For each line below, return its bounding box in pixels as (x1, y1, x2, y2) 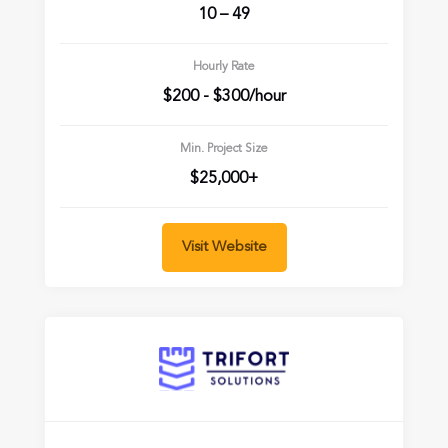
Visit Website (181, 239, 267, 255)
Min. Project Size (180, 142, 268, 155)
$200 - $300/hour (162, 88, 286, 105)
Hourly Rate (193, 60, 255, 73)
